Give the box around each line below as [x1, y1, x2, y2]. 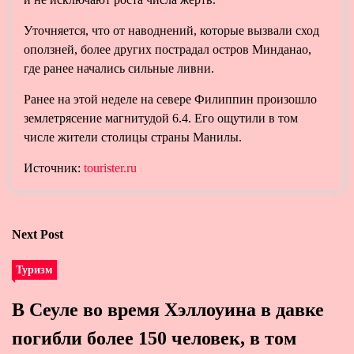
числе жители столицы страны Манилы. [24, 130, 242, 144]
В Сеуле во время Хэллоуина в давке [12, 299, 324, 320]
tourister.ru [84, 161, 137, 175]
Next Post [12, 228, 63, 241]
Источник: [24, 161, 84, 175]
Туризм [16, 263, 53, 276]
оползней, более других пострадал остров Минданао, [24, 43, 311, 56]
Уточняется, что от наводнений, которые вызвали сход [24, 24, 319, 37]
